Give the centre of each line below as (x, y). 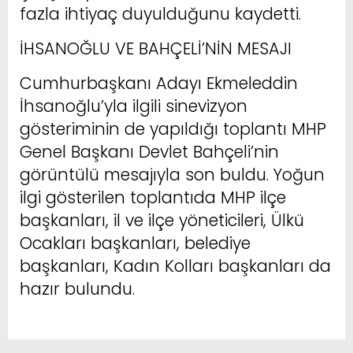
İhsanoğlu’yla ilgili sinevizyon (134, 106)
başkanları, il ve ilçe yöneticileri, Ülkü (162, 220)
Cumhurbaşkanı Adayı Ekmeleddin (159, 83)
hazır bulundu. (77, 288)
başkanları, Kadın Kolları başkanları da (175, 266)
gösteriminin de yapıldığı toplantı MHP (173, 128)
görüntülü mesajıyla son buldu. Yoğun (172, 174)
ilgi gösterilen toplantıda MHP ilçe (153, 197)
